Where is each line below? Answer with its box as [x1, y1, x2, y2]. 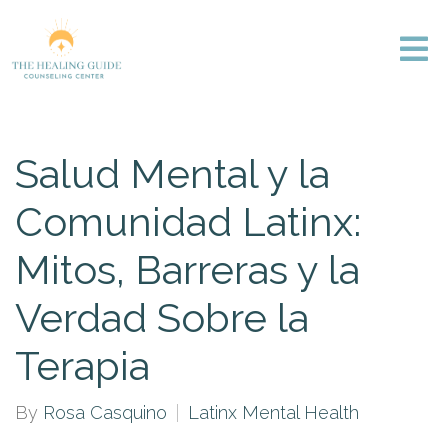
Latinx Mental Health [188, 402, 359, 423]
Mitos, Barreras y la [15, 246, 360, 293]
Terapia [15, 342, 150, 389]
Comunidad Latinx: [15, 198, 361, 245]
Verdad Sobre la [15, 294, 309, 341]
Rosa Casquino [43, 402, 167, 423]
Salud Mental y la [15, 150, 330, 197]
